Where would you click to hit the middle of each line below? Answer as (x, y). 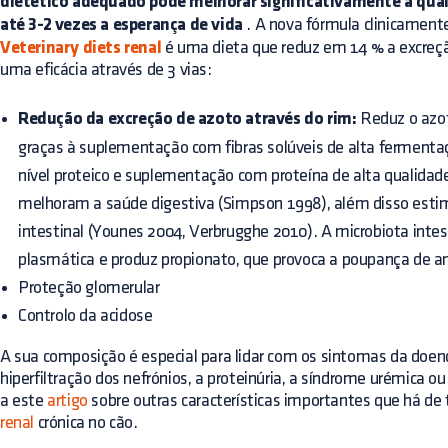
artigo (67, 400)
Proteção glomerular (89, 287)
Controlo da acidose (85, 315)
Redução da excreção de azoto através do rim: (187, 119)
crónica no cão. (86, 422)
